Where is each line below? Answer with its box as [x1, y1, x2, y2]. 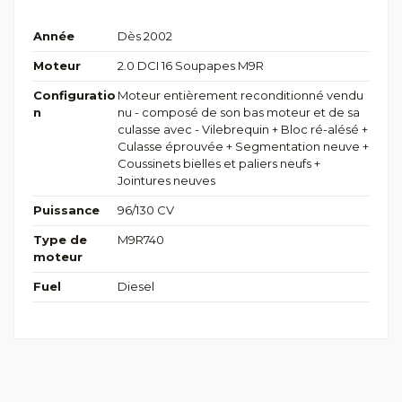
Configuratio [33, 88, 116, 103]
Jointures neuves [117, 173, 215, 188]
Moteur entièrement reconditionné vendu [117, 88, 363, 103]
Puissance [33, 203, 100, 218]
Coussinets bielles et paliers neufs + [117, 156, 320, 171]
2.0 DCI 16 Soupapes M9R [117, 58, 264, 74]
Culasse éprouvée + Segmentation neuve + [117, 139, 369, 154]
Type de [33, 232, 87, 248]
